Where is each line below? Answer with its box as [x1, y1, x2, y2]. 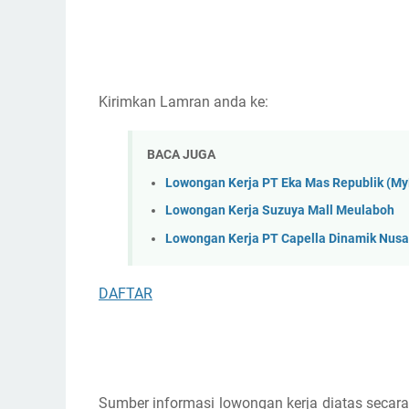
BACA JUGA [147, 147, 215, 163]
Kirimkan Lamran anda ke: [99, 93, 268, 110]
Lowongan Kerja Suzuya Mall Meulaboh [165, 203, 394, 219]
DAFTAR [99, 285, 152, 303]
